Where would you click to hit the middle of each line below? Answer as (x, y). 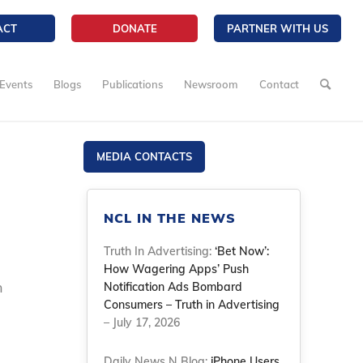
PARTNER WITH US (278, 28)
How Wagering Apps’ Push (177, 269)
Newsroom (211, 84)
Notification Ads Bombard (173, 287)
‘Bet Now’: (242, 251)
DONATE (135, 28)
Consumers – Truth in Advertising (192, 305)
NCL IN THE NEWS (170, 218)
